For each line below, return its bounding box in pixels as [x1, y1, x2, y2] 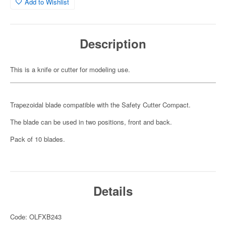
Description [80, 35, 146, 52]
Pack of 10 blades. [10, 134, 65, 144]
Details [93, 182, 133, 199]
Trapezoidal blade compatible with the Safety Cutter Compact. [10, 100, 191, 109]
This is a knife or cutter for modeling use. [10, 65, 130, 74]
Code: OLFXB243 [10, 212, 62, 221]
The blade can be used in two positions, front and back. [10, 117, 172, 127]
